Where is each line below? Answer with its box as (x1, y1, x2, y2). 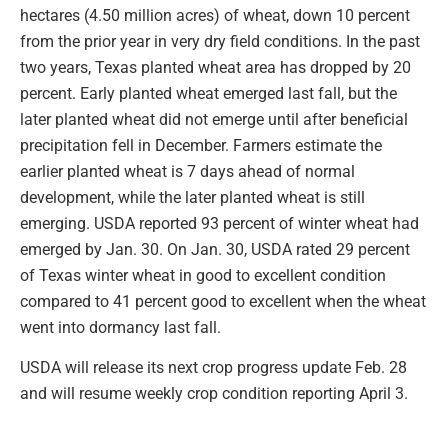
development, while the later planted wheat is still (20, 187, 365, 207)
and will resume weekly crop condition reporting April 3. (20, 384, 408, 404)
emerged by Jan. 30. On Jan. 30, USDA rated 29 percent (20, 239, 410, 259)
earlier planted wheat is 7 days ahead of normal (20, 161, 355, 181)
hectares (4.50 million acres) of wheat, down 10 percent (20, 5, 410, 25)
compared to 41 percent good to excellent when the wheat (20, 291, 426, 311)
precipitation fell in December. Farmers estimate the (20, 135, 382, 155)
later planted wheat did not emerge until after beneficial (20, 109, 408, 129)
